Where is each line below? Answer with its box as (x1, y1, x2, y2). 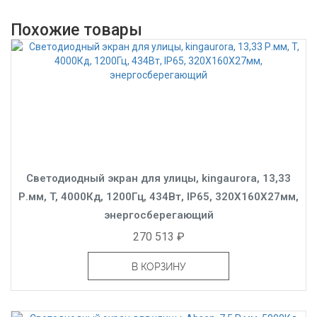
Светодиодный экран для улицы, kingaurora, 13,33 (26, 171, 291, 185)
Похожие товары (11, 20, 142, 40)
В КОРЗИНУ (131, 260, 186, 272)
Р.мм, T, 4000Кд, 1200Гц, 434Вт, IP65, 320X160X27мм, (18, 190, 299, 203)
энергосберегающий (103, 208, 214, 221)
